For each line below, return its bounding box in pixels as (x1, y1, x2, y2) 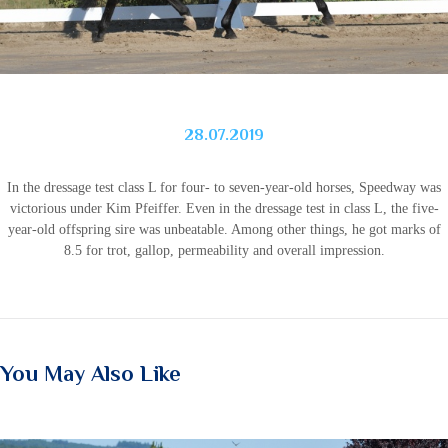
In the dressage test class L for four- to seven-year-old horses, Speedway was (7, 180, 441, 196)
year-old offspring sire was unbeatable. (7, 222, 228, 238)
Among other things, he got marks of (230, 222, 441, 238)
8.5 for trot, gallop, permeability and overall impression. (63, 243, 385, 259)
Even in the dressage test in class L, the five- (185, 201, 439, 217)
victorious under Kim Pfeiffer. (9, 201, 182, 217)
